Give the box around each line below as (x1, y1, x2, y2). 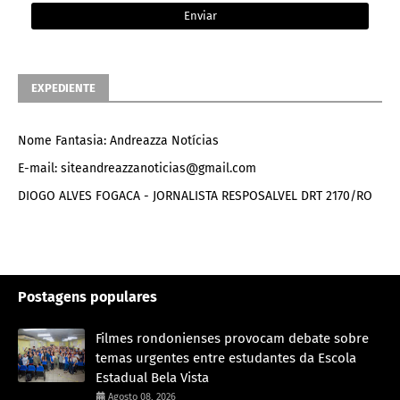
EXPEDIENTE (31, 80, 96, 95)
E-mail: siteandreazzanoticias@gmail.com (18, 160, 256, 176)
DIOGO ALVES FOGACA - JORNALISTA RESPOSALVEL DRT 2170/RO (18, 187, 372, 204)
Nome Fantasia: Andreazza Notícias (18, 132, 219, 148)
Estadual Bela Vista (96, 369, 209, 386)
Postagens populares (18, 287, 157, 305)
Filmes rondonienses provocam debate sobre (96, 329, 369, 346)
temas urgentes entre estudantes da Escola (96, 349, 356, 366)
